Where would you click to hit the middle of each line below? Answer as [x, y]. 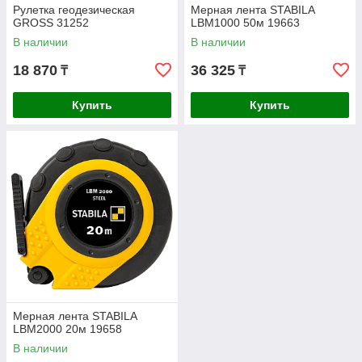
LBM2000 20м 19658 [67, 329]
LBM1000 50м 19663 [245, 23]
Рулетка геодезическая [74, 10]
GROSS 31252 [51, 23]
